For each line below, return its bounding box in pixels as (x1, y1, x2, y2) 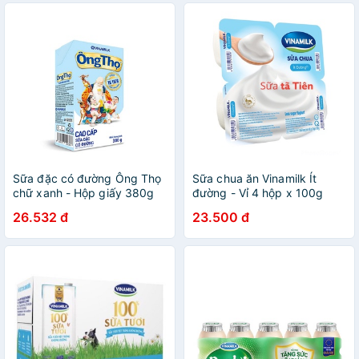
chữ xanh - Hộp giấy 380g (13, 186, 155, 200)
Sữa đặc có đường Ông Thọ (13, 171, 162, 185)
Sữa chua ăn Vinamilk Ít (192, 171, 317, 185)
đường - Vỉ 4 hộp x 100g (192, 186, 324, 200)
